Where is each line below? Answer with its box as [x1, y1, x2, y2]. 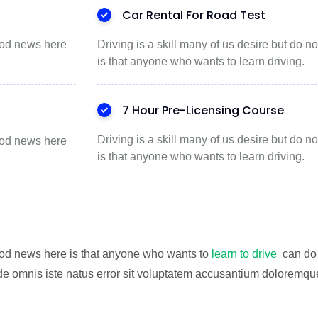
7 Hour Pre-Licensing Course [122, 102, 284, 119]
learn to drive [212, 248, 280, 260]
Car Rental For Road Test [122, 7, 265, 23]
